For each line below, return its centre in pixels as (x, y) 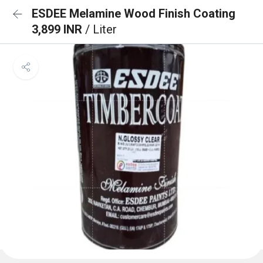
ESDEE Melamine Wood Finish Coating (134, 14)
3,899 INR (58, 29)
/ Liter (101, 29)
